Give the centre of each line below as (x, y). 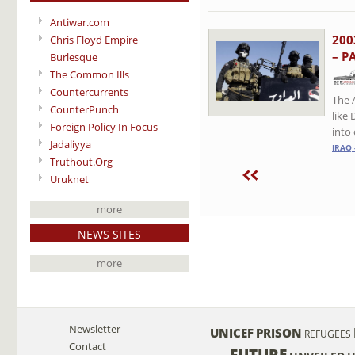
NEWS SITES (109, 234)
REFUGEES (328, 333)
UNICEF (232, 332)
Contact (88, 346)
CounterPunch (84, 109)
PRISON (279, 332)
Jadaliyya (71, 144)
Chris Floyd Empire (94, 39)
